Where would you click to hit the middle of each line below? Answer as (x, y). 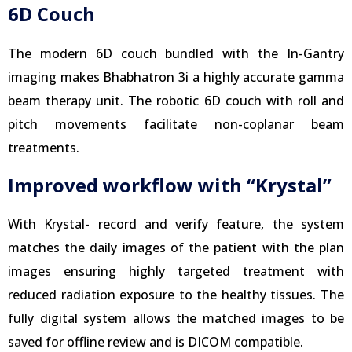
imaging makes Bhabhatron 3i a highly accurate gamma (176, 77)
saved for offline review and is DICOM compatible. (156, 341)
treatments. (44, 148)
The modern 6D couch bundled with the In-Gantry (176, 54)
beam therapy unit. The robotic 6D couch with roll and (176, 101)
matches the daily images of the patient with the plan (176, 247)
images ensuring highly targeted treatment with (176, 271)
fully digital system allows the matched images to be (176, 318)
